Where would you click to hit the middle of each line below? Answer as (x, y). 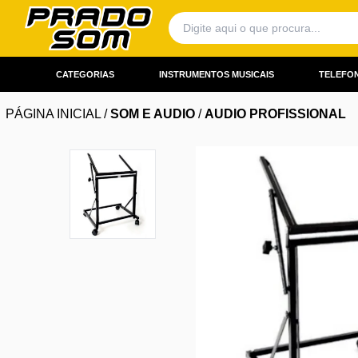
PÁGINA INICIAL (53, 114)
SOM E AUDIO (153, 114)
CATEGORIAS (85, 74)
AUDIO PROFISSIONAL (275, 114)
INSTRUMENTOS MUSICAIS (216, 74)
